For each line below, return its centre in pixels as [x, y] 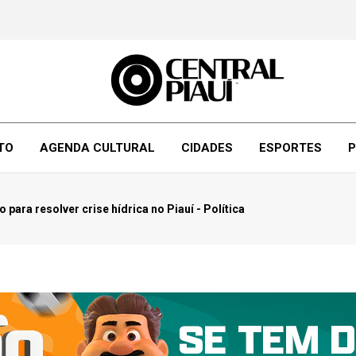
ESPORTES [290, 148]
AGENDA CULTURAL [97, 148]
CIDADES [207, 148]
